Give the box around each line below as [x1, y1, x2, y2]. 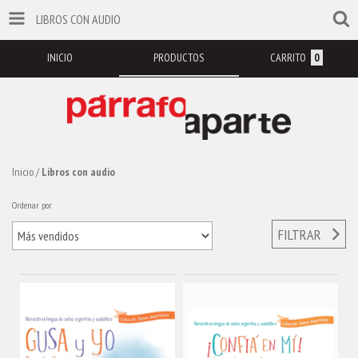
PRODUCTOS [153, 50, 205, 65]
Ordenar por [12, 199, 52, 211]
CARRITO [269, 50, 306, 65]
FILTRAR [278, 225, 322, 244]
